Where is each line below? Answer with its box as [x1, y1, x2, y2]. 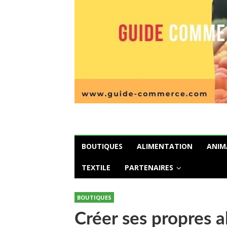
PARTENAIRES [125, 163, 173, 172]
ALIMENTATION [137, 141, 193, 151]
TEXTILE [82, 163, 110, 172]
